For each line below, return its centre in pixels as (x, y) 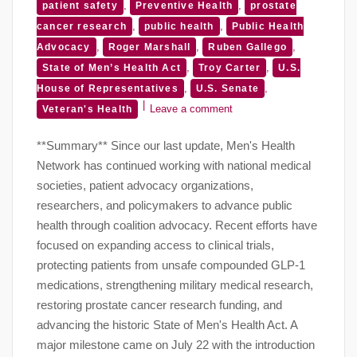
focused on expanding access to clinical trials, (155, 245)
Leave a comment (192, 108)
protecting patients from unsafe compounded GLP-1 (171, 265)
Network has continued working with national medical (174, 165)
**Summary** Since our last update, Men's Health (166, 145)
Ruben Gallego (248, 47)
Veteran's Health (88, 109)
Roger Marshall (149, 47)
